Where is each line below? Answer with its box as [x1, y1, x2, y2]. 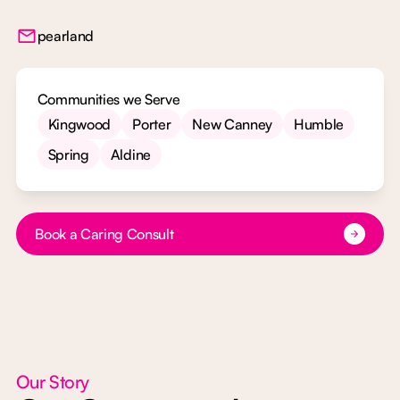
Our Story [15, 371, 90, 394]
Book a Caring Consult [35, 225, 174, 244]
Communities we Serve [37, 90, 180, 109]
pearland [37, 27, 95, 46]
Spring [47, 146, 89, 164]
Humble [294, 115, 345, 134]
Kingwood [47, 115, 112, 134]
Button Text [17, 212, 87, 230]
